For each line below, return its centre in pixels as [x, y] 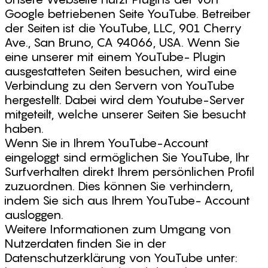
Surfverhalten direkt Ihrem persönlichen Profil [129, 172]
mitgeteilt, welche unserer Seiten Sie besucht [125, 114]
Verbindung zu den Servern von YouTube [119, 86]
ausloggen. [34, 215]
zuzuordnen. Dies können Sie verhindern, [118, 186]
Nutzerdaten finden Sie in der [85, 243]
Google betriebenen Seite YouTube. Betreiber [127, 14]
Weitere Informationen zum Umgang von [118, 229]
